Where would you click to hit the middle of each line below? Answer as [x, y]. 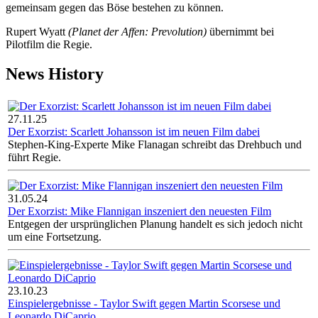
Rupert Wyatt [37, 31]
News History [55, 74]
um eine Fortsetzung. [55, 237]
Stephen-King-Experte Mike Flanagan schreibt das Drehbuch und [155, 145]
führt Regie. [34, 158]
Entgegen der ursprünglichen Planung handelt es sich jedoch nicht [155, 224]
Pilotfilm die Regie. [49, 44]
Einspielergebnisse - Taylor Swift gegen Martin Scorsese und [144, 304]
